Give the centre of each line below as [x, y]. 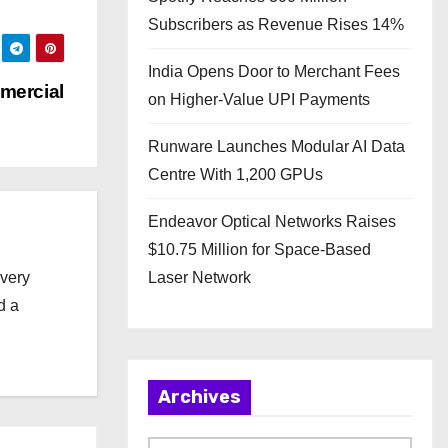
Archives [199, 397]
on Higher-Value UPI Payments [259, 99]
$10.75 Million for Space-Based [259, 249]
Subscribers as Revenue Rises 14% [276, 24]
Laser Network [199, 277]
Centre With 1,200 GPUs [235, 174]
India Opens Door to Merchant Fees [274, 71]
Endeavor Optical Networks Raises [272, 221]
